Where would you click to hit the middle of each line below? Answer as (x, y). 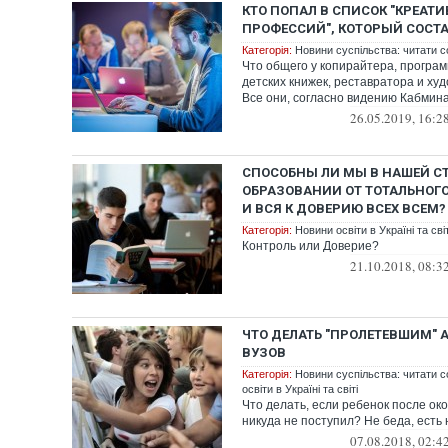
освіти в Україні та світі (300, 389)
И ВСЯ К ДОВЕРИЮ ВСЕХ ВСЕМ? (344, 208)
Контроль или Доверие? (310, 246)
